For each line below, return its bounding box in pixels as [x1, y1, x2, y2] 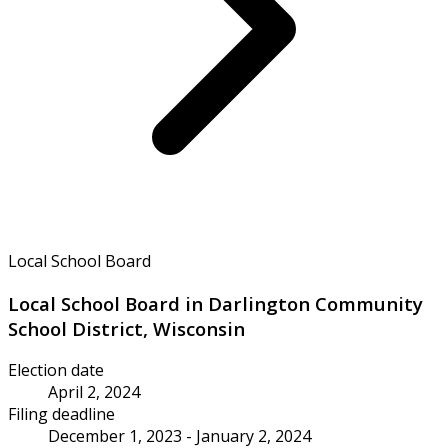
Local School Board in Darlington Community [8, 290, 423, 316]
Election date [8, 359, 104, 382]
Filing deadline [8, 403, 115, 426]
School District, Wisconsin [8, 315, 245, 341]
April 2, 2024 [48, 381, 140, 404]
